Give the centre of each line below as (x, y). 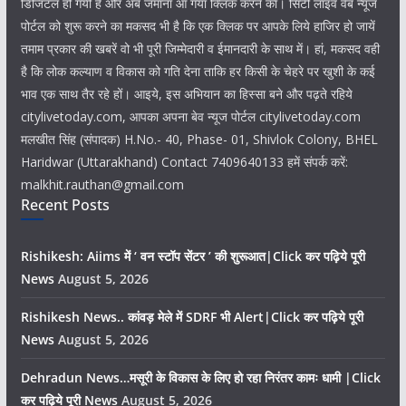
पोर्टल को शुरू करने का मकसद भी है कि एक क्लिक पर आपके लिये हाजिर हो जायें (198, 26)
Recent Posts (65, 205)
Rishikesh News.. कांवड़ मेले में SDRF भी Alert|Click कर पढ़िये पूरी (192, 317)
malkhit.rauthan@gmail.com (102, 184)
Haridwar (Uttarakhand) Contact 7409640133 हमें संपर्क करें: (184, 162)
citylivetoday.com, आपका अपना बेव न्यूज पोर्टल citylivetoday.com (190, 116)
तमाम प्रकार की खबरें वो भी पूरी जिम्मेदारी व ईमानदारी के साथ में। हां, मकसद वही (200, 48)
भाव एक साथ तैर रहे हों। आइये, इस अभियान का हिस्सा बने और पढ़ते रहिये (186, 94)
